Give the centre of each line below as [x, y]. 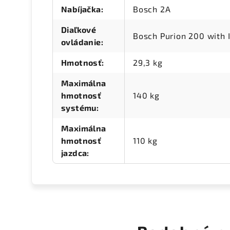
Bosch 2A [152, 9]
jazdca [74, 153]
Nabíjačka [81, 9]
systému [79, 108]
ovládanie [81, 42]
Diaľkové [79, 30]
